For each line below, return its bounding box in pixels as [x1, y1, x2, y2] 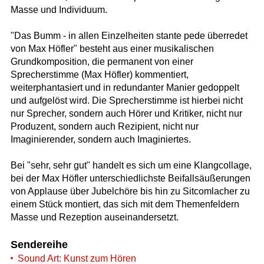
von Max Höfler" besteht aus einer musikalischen [10, 44, 214, 54]
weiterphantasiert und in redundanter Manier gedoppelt [10, 82, 239, 93]
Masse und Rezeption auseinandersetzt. [10, 212, 179, 223]
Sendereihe [10, 238, 68, 250]
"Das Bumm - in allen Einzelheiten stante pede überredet [10, 31, 247, 41]
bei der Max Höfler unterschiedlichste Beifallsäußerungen [10, 173, 250, 184]
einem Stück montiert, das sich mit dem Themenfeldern [10, 199, 239, 210]
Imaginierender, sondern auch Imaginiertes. [10, 134, 191, 145]
